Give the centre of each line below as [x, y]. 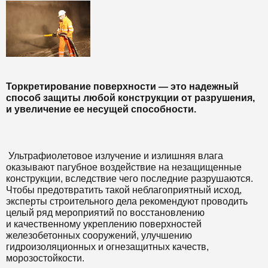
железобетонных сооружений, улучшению [99, 235]
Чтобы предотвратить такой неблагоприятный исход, [124, 190]
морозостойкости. [46, 258]
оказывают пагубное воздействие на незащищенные [124, 167]
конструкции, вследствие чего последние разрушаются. [130, 178]
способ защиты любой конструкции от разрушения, [130, 98]
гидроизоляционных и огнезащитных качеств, [107, 246]
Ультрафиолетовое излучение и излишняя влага [115, 156]
